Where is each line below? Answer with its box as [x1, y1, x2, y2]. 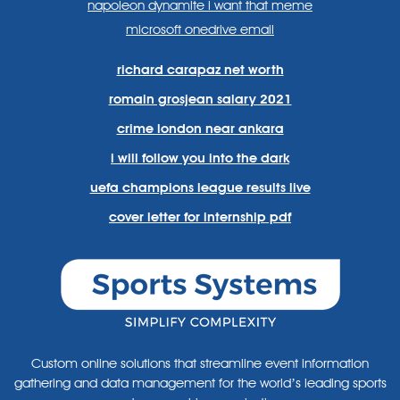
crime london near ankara [116, 121, 284, 137]
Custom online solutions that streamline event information [31, 355, 369, 371]
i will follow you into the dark [111, 150, 289, 166]
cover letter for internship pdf [109, 209, 291, 225]
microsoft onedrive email [126, 21, 274, 37]
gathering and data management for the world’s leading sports [13, 375, 387, 391]
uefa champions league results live [89, 179, 311, 196]
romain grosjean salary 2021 [108, 91, 292, 107]
